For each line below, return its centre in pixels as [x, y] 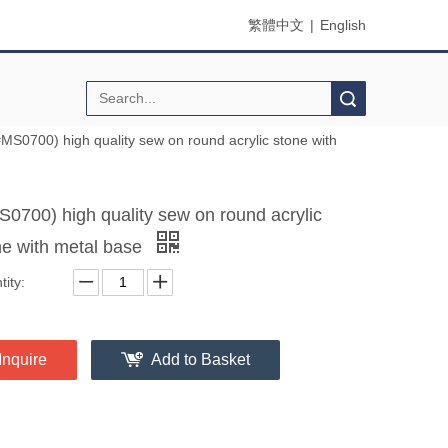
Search [252, 98]
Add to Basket [200, 359]
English [343, 24]
